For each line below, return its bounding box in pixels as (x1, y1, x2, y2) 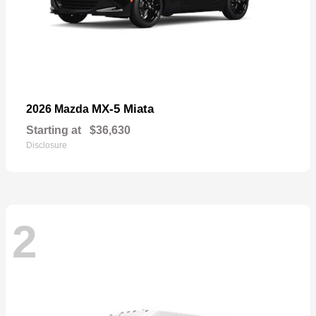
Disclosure (26, 140, 67, 150)
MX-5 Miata (92, 102, 154, 116)
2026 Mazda (26, 102, 92, 115)
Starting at (26, 123, 81, 136)
